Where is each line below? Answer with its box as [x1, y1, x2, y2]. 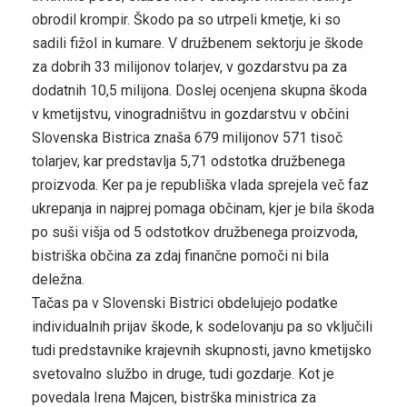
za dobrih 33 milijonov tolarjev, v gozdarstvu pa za [32, 58, 347, 76]
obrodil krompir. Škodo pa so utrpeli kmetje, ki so [32, 11, 341, 29]
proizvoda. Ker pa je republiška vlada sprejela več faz [32, 176, 369, 194]
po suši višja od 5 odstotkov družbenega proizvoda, [32, 223, 358, 242]
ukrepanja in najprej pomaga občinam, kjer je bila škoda [32, 200, 374, 218]
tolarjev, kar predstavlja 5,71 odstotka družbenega [32, 153, 345, 171]
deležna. [32, 271, 84, 289]
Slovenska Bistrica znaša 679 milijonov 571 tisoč [32, 129, 342, 147]
